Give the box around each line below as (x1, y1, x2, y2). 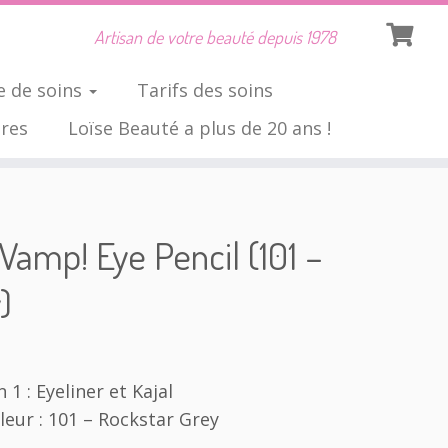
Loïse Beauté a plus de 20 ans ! (67, 116, 331, 140)
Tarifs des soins (136, 78, 273, 102)
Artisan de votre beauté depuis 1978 (93, 26, 336, 48)
